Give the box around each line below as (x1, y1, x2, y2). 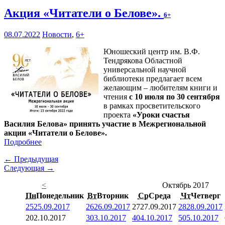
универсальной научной (103, 65, 186, 74)
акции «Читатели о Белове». (4, 129, 107, 138)
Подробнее (4, 138, 42, 147)
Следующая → (4, 164, 54, 173)
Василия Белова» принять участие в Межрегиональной (4, 120, 206, 129)
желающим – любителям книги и (103, 83, 217, 92)
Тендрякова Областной (103, 56, 182, 65)
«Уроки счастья (133, 110, 190, 120)
